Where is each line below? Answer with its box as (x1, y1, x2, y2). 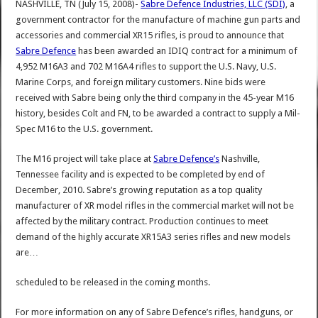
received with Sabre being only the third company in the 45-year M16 (16, 92, 295, 104)
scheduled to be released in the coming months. (16, 277, 211, 288)
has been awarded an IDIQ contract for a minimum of (76, 45, 298, 57)
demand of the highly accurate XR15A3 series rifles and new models (16, 231, 291, 243)
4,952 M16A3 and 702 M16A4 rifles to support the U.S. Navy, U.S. (16, 61, 277, 72)
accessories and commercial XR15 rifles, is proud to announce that (16, 30, 285, 41)
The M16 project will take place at (16, 153, 154, 165)
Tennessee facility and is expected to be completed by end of (16, 169, 265, 180)
